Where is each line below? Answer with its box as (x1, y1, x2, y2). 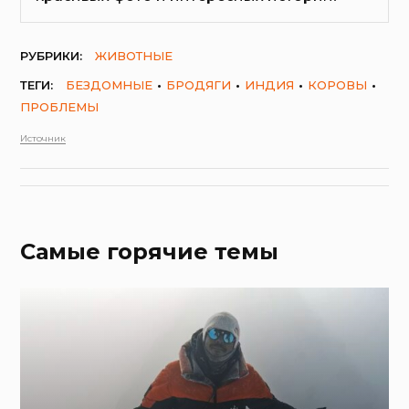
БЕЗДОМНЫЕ (66, 78, 153, 93)
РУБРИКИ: (20, 48, 83, 64)
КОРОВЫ (308, 78, 368, 93)
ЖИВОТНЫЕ (95, 48, 173, 64)
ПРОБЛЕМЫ (20, 100, 100, 115)
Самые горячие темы (20, 238, 279, 266)
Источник (20, 132, 67, 145)
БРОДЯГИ (166, 78, 232, 93)
